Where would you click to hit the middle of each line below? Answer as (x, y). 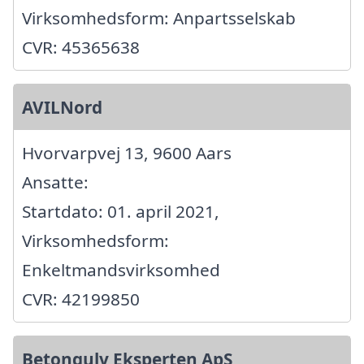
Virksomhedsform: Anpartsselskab (159, 18)
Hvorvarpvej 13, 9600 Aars (127, 153)
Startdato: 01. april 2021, (121, 212)
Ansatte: (55, 182)
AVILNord (62, 108)
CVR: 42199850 (81, 299)
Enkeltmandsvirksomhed (121, 270)
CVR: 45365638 (81, 48)
